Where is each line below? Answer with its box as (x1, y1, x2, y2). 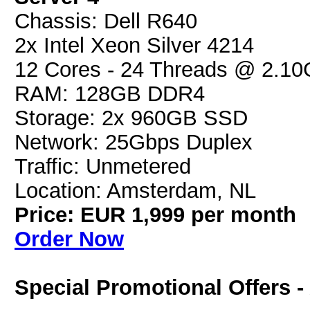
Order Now (15, 227, 124, 250)
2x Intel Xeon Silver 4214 (15, 33, 254, 57)
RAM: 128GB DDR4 (15, 82, 205, 105)
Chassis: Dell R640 (15, 9, 197, 33)
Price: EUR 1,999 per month (15, 203, 296, 226)
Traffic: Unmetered (15, 154, 191, 178)
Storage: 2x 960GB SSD (15, 106, 248, 129)
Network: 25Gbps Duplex (15, 130, 253, 154)
